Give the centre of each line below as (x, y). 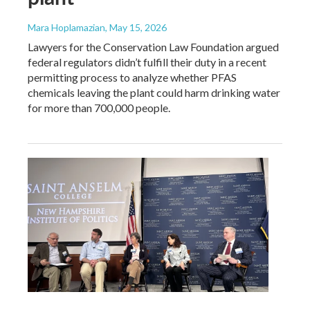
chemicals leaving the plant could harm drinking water (154, 93)
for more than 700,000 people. (99, 108)
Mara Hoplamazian (66, 28)
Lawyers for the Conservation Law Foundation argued (153, 47)
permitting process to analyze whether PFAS (132, 77)
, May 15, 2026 (136, 28)
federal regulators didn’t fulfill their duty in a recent (147, 62)
